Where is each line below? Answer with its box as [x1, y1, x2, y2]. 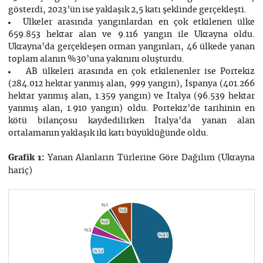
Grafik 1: [8, 153, 48, 162]
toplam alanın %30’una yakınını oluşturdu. [8, 55, 184, 63]
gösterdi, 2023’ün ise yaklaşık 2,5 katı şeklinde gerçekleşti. [8, 5, 247, 14]
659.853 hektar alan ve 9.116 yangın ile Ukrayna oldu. [8, 30, 255, 39]
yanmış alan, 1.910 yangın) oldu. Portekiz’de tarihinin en [8, 104, 255, 113]
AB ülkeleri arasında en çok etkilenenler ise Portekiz [22, 67, 255, 76]
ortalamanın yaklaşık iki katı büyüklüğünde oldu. [8, 129, 208, 137]
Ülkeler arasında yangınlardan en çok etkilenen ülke [23, 18, 255, 26]
